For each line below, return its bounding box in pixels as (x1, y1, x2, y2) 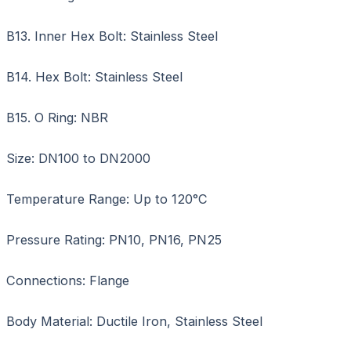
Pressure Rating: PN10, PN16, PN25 (6, 231, 222, 248)
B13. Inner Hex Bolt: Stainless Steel (6, 27, 218, 44)
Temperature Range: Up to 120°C (6, 190, 208, 207)
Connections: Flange (6, 272, 129, 288)
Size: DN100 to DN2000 (6, 150, 150, 166)
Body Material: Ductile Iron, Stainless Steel (6, 313, 262, 329)
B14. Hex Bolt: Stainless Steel (6, 68, 183, 85)
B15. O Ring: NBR (6, 109, 108, 125)
